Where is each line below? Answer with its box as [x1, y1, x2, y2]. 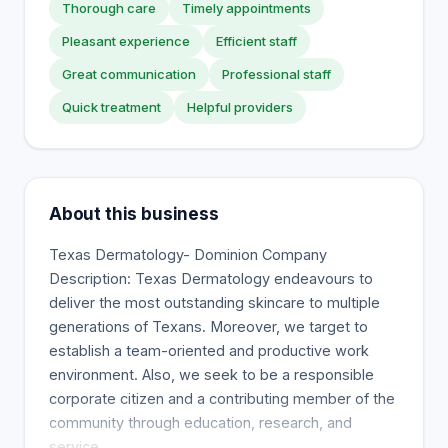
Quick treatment [62, 99, 161, 115]
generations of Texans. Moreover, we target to [49, 318, 368, 335]
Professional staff [222, 66, 331, 82]
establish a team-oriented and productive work [49, 342, 369, 359]
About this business [49, 204, 219, 224]
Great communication [62, 66, 196, 82]
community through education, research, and [49, 414, 352, 431]
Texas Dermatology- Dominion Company [49, 246, 327, 263]
